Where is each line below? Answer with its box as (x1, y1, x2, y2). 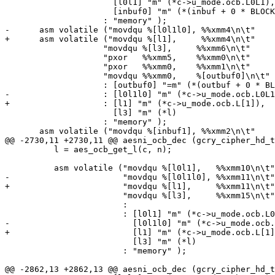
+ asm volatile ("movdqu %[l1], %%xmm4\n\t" (5, 34, 255, 44)
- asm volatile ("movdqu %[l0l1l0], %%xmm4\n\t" (5, 25, 255, 35)
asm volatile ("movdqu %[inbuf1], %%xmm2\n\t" (5, 126, 39, 136)
